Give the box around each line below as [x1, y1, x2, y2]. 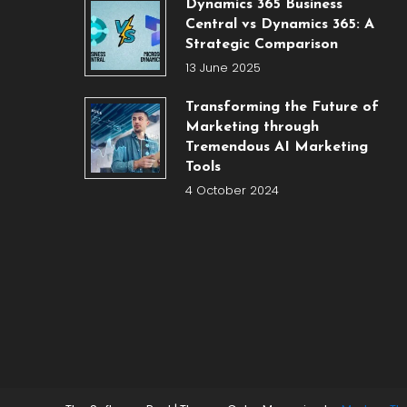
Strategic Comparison [184, 37, 338, 52]
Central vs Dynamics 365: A [184, 17, 374, 32]
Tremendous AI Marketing [184, 140, 368, 154]
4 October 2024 [184, 182, 279, 199]
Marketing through [184, 120, 319, 134]
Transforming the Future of [184, 100, 379, 114]
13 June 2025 [184, 59, 261, 76]
